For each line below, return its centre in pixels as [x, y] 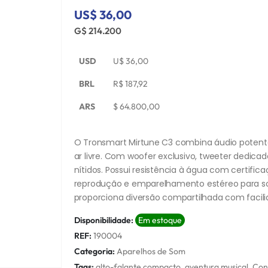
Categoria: [95, 251]
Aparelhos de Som [151, 251]
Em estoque [160, 220]
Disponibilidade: [104, 220]
